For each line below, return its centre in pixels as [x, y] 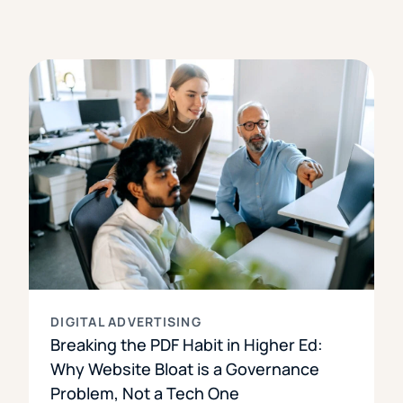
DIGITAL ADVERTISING [126, 321]
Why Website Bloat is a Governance [185, 368]
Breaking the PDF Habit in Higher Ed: [187, 344]
